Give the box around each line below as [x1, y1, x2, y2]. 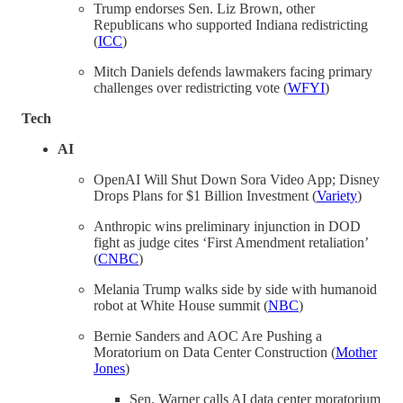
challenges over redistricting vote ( [94, 79, 288, 95]
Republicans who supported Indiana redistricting [94, 16, 368, 32]
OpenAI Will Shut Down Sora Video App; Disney [94, 171, 380, 187]
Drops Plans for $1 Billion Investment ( [94, 187, 317, 203]
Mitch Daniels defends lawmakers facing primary [94, 63, 372, 79]
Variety [317, 187, 357, 203]
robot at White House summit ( [94, 297, 268, 313]
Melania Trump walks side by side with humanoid [94, 281, 377, 297]
